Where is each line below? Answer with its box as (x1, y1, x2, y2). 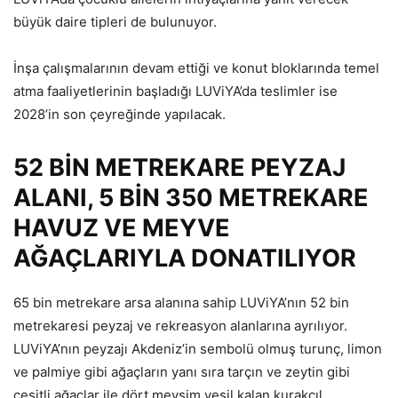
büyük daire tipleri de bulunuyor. (13, 13, 217, 31)
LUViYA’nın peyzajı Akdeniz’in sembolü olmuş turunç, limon (13, 340, 382, 358)
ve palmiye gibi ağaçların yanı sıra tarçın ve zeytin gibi (13, 363, 350, 381)
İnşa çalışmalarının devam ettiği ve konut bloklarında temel (13, 60, 379, 77)
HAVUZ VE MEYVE (13, 213, 230, 243)
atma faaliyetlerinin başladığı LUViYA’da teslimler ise (13, 83, 338, 100)
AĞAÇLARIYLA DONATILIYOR (13, 243, 356, 274)
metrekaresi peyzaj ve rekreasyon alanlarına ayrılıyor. (13, 317, 347, 335)
